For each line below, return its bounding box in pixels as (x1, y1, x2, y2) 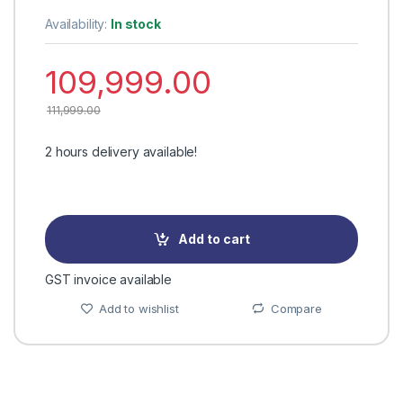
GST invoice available (44, 271, 173, 287)
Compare (270, 300, 322, 316)
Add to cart (178, 231, 251, 247)
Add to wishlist (98, 300, 179, 316)
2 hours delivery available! (44, 143, 198, 159)
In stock (111, 15, 161, 31)
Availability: (44, 15, 112, 31)
